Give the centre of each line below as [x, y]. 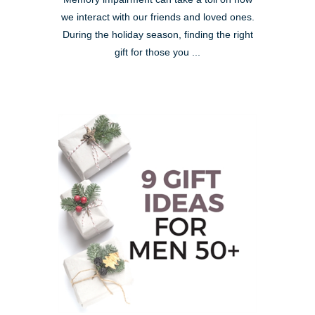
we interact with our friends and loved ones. [157, 17]
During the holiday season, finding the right [157, 34]
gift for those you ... [157, 52]
